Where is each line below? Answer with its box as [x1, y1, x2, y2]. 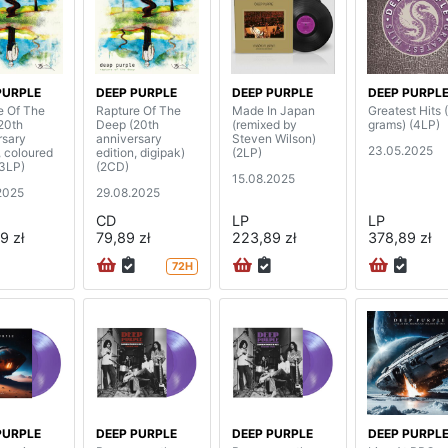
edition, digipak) [96, 144, 185, 160]
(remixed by [232, 116, 297, 132]
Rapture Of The [96, 102, 181, 118]
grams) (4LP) [368, 116, 440, 132]
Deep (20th [96, 116, 159, 132]
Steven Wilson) [232, 130, 316, 146]
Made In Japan [232, 102, 315, 118]
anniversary [96, 130, 162, 146]
